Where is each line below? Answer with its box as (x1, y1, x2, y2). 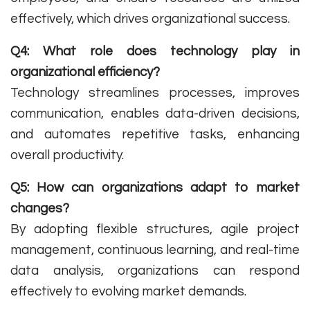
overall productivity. (10, 148, 124, 163)
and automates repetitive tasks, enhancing (10, 127, 300, 142)
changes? (10, 201, 69, 216)
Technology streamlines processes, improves (10, 86, 300, 100)
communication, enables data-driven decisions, (10, 107, 300, 121)
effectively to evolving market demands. (10, 284, 246, 299)
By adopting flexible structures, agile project (10, 222, 300, 237)
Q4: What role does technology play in (10, 44, 300, 59)
